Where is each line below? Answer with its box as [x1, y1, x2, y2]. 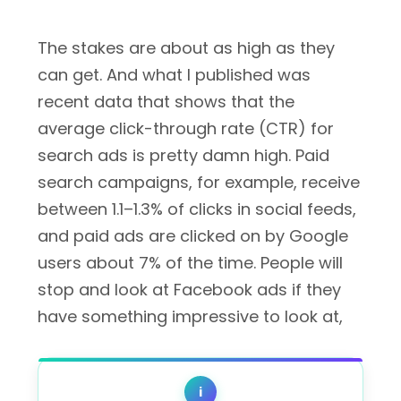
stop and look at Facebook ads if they [38, 278, 341, 301]
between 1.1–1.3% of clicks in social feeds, [38, 198, 356, 220]
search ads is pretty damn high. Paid [38, 144, 329, 166]
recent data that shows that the [38, 90, 294, 113]
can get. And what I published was [38, 64, 311, 86]
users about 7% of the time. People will [38, 252, 343, 274]
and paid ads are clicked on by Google [38, 225, 348, 247]
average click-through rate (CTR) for [38, 117, 334, 140]
